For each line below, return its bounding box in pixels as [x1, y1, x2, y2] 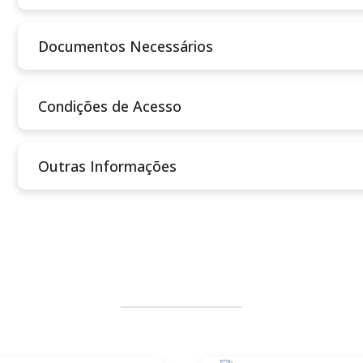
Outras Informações [38, 156, 177, 176]
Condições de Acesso [38, 96, 182, 116]
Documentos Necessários [38, 36, 214, 56]
